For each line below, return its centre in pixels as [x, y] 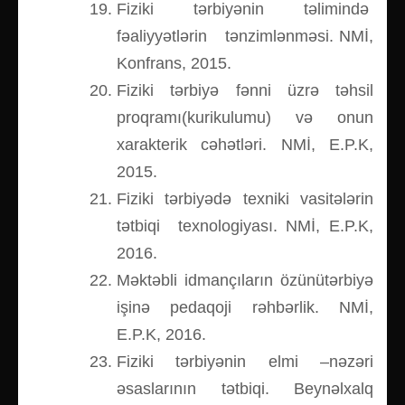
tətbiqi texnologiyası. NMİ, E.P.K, [245, 226]
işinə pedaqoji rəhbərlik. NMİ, [245, 308]
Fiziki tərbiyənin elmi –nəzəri [245, 362]
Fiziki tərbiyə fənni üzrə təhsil [245, 91]
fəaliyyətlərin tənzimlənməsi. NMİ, [245, 37]
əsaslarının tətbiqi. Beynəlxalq [245, 389]
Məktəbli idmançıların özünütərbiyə [245, 281]
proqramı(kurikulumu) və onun [245, 118]
